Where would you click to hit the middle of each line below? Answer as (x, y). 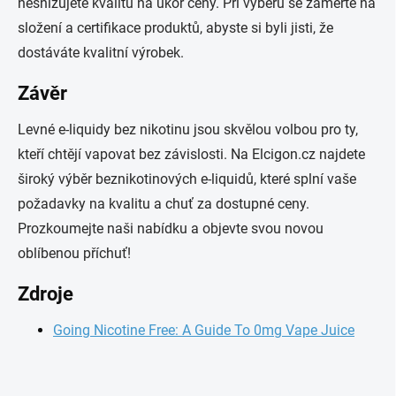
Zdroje (46, 294)
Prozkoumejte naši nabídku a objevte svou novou (171, 228)
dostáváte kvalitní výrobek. (101, 53)
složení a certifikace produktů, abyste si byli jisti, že (175, 28)
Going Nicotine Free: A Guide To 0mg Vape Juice (204, 330)
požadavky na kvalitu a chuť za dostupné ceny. (164, 204)
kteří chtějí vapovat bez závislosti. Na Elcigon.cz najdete (191, 154)
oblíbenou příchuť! (74, 253)
